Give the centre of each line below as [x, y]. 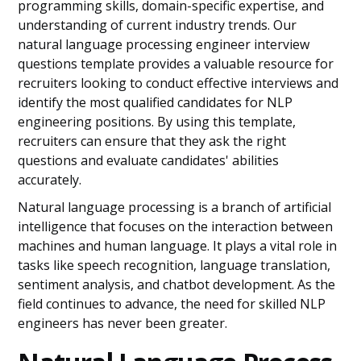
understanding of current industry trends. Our [158, 25]
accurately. [50, 180]
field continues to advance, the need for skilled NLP [172, 304]
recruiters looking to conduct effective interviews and [178, 83]
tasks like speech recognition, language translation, [174, 265]
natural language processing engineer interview [164, 44]
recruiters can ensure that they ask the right [152, 141]
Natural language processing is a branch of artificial [175, 207]
